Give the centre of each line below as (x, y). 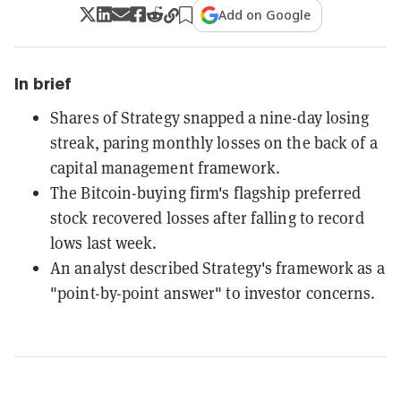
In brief (43, 83)
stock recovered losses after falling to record (207, 218)
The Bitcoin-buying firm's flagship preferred (206, 192)
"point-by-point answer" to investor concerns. (213, 293)
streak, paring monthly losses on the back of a (214, 142)
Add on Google (265, 14)
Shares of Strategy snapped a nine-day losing (210, 117)
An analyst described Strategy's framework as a (218, 268)
